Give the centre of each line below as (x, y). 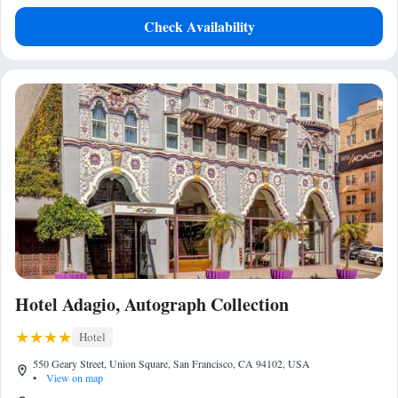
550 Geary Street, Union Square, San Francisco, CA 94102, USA (171, 363)
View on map (73, 378)
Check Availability (199, 26)
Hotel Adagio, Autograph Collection (152, 304)
